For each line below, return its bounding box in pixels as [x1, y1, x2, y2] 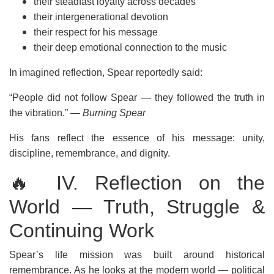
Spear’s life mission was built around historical [9, 250, 265, 260]
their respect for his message [34, 27, 158, 37]
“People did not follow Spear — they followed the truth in [9, 92, 265, 103]
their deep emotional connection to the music [34, 42, 227, 53]
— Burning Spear [70, 108, 146, 118]
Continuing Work [9, 220, 154, 242]
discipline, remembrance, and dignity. [9, 148, 170, 158]
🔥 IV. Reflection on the [9, 172, 265, 194]
